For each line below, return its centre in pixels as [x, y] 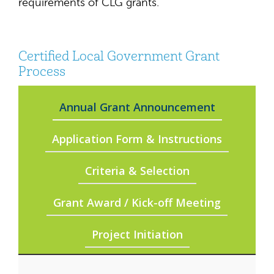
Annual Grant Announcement [137, 107]
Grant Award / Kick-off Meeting [137, 202]
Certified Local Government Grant [119, 57]
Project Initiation [137, 234]
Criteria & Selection [137, 171]
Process [42, 72]
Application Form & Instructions [137, 139]
